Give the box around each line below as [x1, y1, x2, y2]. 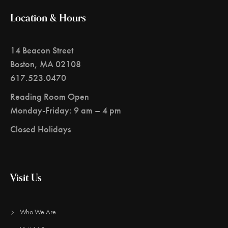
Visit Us [10, 170, 42, 184]
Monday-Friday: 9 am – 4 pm [10, 104, 121, 116]
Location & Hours [10, 11, 86, 24]
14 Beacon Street [10, 44, 73, 56]
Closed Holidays [10, 123, 71, 135]
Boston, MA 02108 [10, 58, 81, 70]
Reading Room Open [10, 91, 89, 102]
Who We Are [19, 207, 56, 216]
